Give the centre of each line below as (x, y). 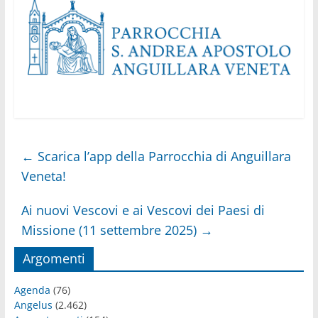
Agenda (32, 290)
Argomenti (54, 258)
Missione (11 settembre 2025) (110, 230)
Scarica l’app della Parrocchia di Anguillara (162, 156)
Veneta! (43, 176)
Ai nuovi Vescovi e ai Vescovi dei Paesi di (143, 210)
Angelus (33, 305)
